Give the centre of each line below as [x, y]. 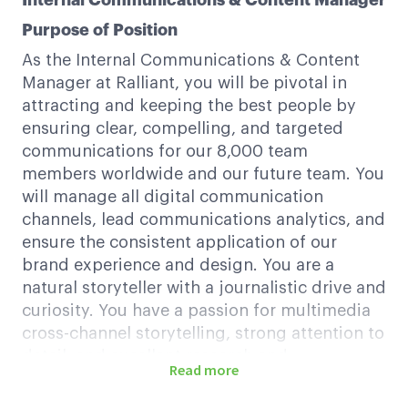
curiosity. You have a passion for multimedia [196, 311]
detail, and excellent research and [155, 356]
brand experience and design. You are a [178, 265]
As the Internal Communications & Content [191, 60]
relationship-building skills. [131, 379]
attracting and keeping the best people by [189, 106]
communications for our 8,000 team [165, 151]
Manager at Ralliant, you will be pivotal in [184, 83]
